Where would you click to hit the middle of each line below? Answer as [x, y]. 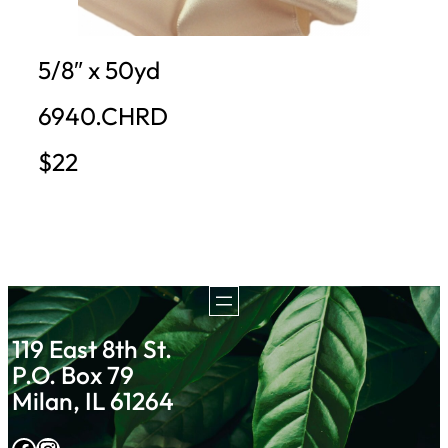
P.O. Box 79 [73, 375]
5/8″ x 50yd [99, 69]
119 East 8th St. [92, 349]
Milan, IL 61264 [93, 401]
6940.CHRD [103, 116]
